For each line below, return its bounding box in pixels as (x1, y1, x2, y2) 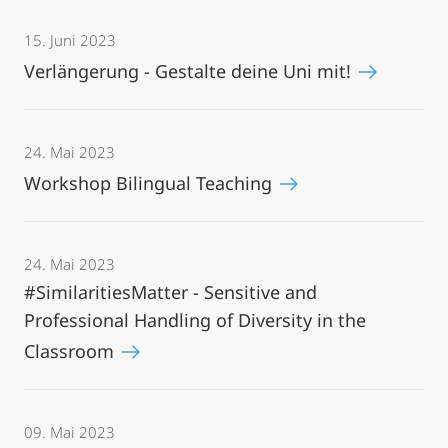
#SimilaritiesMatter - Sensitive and (24, 280, 317, 304)
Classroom (24, 339, 119, 363)
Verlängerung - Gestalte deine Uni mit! (24, 59, 356, 83)
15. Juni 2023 (24, 30, 116, 50)
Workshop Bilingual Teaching (24, 171, 277, 195)
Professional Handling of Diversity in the (24, 308, 366, 332)
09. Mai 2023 (24, 422, 115, 442)
